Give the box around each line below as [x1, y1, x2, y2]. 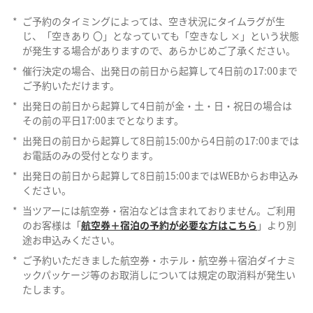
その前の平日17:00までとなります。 [22, 112, 184, 127]
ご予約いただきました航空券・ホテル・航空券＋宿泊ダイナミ [22, 252, 296, 267]
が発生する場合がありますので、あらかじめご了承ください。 [22, 43, 296, 57]
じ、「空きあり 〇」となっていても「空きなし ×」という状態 [22, 28, 299, 43]
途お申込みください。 [22, 232, 120, 247]
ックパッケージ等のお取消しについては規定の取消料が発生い [22, 267, 296, 282]
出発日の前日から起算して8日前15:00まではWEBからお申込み [22, 168, 298, 182]
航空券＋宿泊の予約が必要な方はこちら [80, 217, 257, 232]
